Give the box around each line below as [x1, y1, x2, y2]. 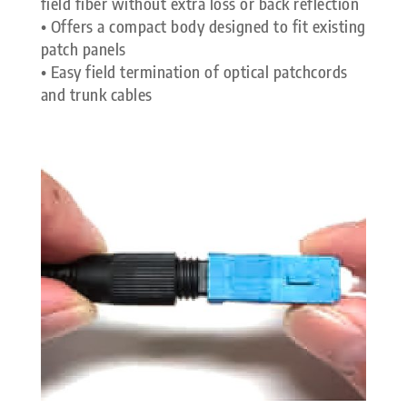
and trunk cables [40, 83, 153, 104]
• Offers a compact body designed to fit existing [40, 15, 366, 36]
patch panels [40, 37, 126, 59]
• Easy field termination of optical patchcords [40, 60, 348, 82]
